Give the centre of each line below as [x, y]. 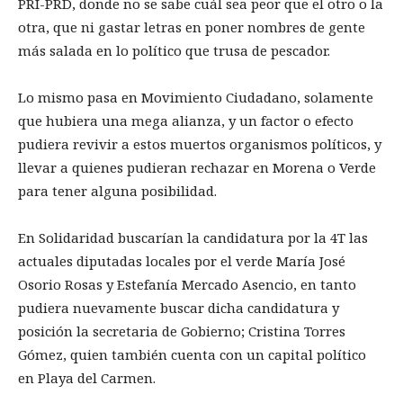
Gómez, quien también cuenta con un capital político [192, 355]
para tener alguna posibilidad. [117, 191]
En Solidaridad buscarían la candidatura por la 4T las [193, 238]
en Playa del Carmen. [87, 378]
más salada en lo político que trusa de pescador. [174, 51]
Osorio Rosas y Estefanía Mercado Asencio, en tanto [187, 285]
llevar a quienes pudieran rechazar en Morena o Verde [197, 168]
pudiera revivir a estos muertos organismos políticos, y [200, 144]
